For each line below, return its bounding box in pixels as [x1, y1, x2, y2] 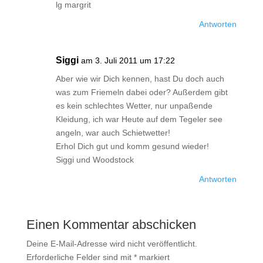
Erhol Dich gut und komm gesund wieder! [55, 141, 209, 151]
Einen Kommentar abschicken [26, 217, 196, 232]
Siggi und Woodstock [55, 155, 134, 164]
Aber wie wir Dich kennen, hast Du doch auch [55, 74, 224, 83]
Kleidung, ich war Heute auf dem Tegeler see [55, 114, 222, 124]
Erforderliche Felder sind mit [26, 252, 134, 262]
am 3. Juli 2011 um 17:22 [80, 56, 175, 65]
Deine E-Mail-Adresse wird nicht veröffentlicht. [26, 239, 197, 248]
